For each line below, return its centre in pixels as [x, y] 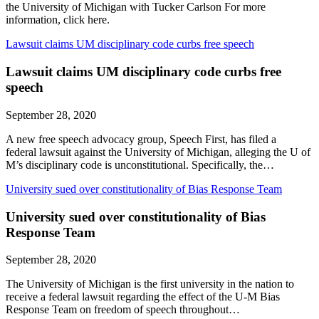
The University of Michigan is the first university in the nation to [150, 284]
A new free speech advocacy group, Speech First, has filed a [141, 139]
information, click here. [58, 20]
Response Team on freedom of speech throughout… [123, 310]
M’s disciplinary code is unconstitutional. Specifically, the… [140, 164]
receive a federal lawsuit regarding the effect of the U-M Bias [143, 297]
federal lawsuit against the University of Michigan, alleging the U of [158, 152]
